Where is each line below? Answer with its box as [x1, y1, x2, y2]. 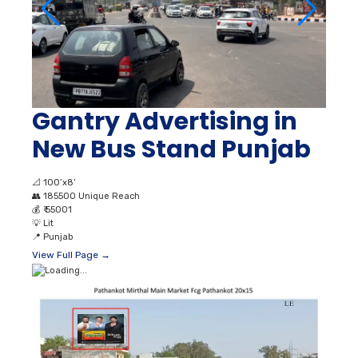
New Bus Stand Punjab [32, 133, 311, 167]
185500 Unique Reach [43, 191, 140, 202]
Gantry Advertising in [32, 105, 297, 139]
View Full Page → [32, 249, 110, 261]
